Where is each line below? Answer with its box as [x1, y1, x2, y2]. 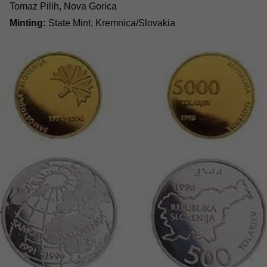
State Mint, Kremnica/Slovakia [46, 18, 175, 28]
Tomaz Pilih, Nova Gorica [10, 1, 117, 11]
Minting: [10, 18, 46, 28]
